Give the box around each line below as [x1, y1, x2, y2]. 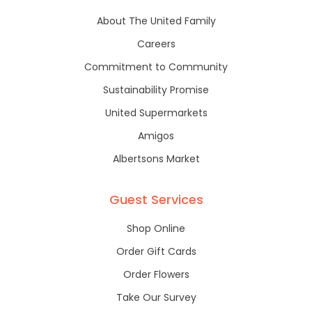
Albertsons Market [112, 152, 200, 166]
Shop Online [127, 221, 185, 236]
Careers [136, 37, 175, 52]
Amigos [138, 129, 174, 143]
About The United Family [96, 14, 216, 29]
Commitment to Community [84, 60, 228, 75]
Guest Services [109, 191, 203, 209]
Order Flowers [123, 267, 189, 282]
